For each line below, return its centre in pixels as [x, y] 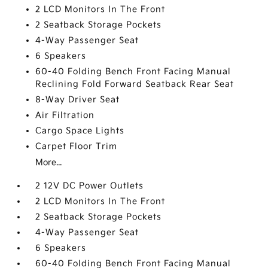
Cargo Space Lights [80, 131]
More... [49, 162]
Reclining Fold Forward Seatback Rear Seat [135, 84]
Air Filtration [65, 115]
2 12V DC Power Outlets [90, 186]
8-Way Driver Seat [78, 100]
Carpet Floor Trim [77, 146]
